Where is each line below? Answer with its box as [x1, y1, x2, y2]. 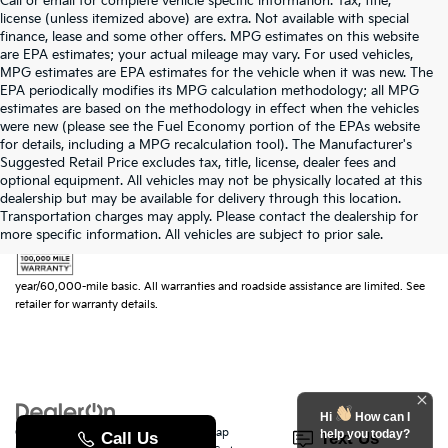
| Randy [379, 425, 422, 439]
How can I [352, 410, 410, 424]
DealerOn [128, 425, 177, 439]
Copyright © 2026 [15, 425, 112, 439]
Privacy [238, 425, 276, 439]
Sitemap [186, 425, 229, 439]
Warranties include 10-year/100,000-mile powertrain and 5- [75, 240, 389, 254]
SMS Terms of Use [285, 425, 379, 439]
